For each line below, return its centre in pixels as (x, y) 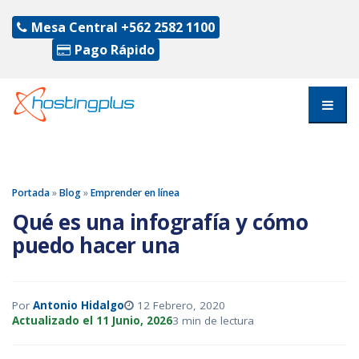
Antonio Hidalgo (79, 305)
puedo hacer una (96, 245)
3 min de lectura (213, 320)
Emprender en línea (135, 192)
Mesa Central (75, 27)
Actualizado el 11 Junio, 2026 (92, 320)
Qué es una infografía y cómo (160, 222)
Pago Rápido (115, 50)
